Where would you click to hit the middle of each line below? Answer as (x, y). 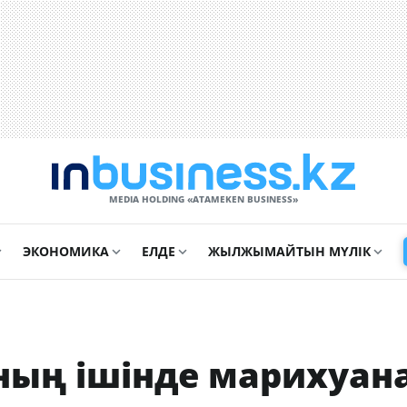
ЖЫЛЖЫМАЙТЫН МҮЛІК (289, 251)
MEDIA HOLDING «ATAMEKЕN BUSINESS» (203, 199)
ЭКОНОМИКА (65, 251)
